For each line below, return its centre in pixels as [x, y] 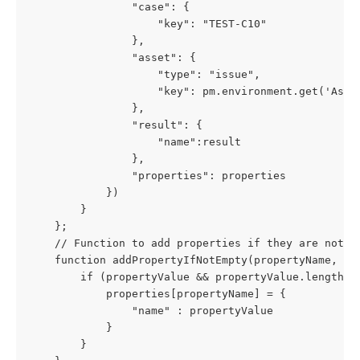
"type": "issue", [145, 75]
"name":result [135, 142]
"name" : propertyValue [151, 311]
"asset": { [112, 58]
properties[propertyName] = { [157, 294]
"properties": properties [157, 176]
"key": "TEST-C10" [148, 24]
